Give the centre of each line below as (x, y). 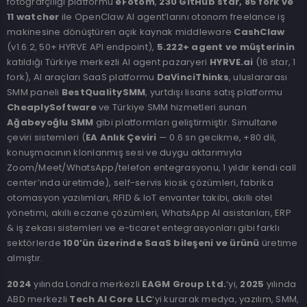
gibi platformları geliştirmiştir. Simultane (186, 122)
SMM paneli (34, 92)
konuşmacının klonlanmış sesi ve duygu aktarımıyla (125, 152)
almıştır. (25, 258)
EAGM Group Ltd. (184, 284)
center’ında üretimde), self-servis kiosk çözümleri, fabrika (140, 183)
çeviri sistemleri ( (46, 137)
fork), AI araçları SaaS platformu (82, 77)
